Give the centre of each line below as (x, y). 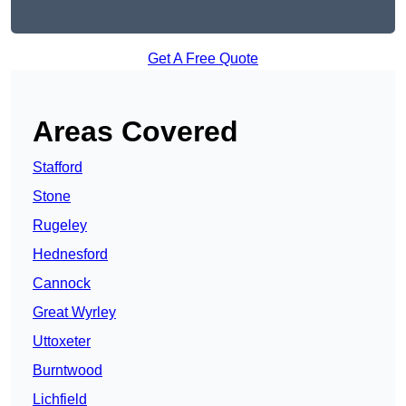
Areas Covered (135, 132)
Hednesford (70, 255)
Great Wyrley (74, 313)
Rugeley (60, 226)
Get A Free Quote (203, 59)
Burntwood (68, 371)
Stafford (58, 168)
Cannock (62, 284)
